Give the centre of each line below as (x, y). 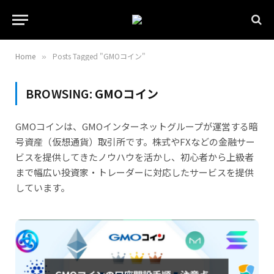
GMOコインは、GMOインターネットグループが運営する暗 (137, 126)
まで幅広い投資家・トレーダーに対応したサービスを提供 (135, 172)
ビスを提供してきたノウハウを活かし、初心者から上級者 (135, 157)
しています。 (43, 187)
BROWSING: (60, 93)
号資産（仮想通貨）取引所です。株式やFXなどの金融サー (135, 142)
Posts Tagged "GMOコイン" (99, 56)
